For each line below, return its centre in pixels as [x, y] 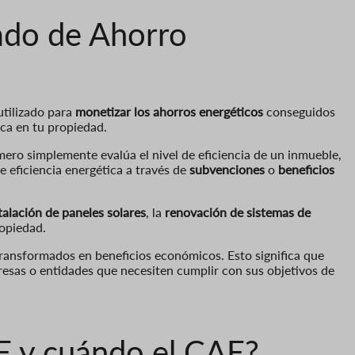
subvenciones [227, 169]
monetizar [103, 111]
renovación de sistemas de [238, 212]
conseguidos [299, 111]
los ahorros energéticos [198, 111]
